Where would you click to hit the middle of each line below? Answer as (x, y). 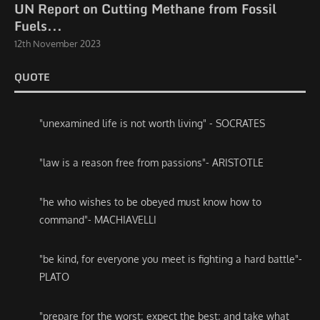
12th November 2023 (57, 44)
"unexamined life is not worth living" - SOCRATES (152, 123)
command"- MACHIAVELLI (98, 220)
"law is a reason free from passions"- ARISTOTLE (151, 162)
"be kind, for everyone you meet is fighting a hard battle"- (171, 259)
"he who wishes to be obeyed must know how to (150, 202)
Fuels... (38, 26)
